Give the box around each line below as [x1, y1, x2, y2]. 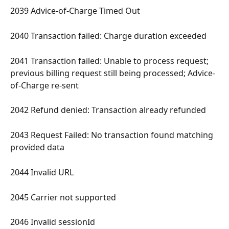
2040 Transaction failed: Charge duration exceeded [10, 30, 209, 41]
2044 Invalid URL [10, 166, 76, 178]
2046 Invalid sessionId [10, 216, 97, 228]
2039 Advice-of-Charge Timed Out [10, 5, 142, 16]
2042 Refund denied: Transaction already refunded [10, 104, 208, 116]
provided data [10, 142, 66, 153]
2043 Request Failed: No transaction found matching [10, 129, 215, 141]
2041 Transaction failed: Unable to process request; [10, 55, 211, 66]
